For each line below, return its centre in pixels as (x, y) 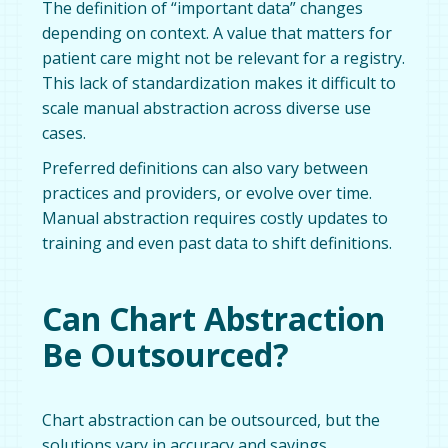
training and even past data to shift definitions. (217, 242)
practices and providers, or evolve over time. (207, 192)
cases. (64, 132)
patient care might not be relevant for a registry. (224, 57)
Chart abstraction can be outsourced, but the (211, 419)
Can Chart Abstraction (214, 318)
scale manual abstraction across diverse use (207, 107)
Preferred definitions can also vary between (205, 167)
